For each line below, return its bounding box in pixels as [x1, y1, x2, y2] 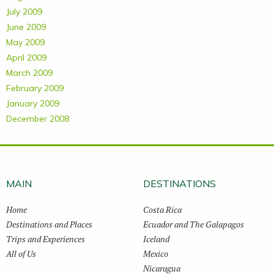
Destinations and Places [6, 218, 92, 230]
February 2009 [6, 83, 64, 94]
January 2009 [6, 98, 59, 109]
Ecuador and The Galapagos [143, 218, 244, 230]
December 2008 [6, 113, 69, 124]
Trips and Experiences [6, 233, 85, 245]
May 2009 [6, 37, 45, 48]
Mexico [143, 248, 168, 259]
